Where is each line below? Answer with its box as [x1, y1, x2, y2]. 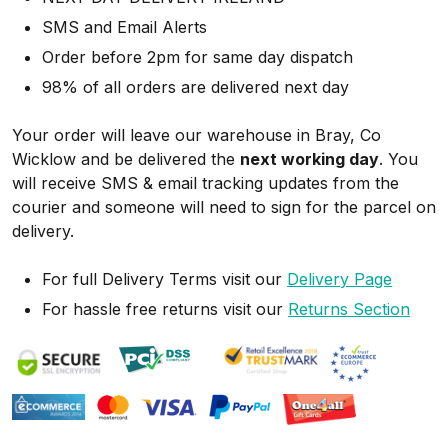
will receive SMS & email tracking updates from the [12, 172, 399, 193]
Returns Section [288, 298, 410, 319]
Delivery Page [287, 268, 392, 289]
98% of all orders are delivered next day [42, 76, 349, 97]
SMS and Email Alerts [42, 16, 207, 37]
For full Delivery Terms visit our [42, 268, 287, 289]
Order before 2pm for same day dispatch [42, 46, 353, 67]
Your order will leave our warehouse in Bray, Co [12, 124, 381, 145]
